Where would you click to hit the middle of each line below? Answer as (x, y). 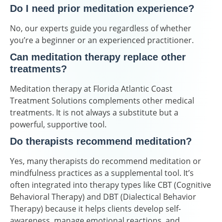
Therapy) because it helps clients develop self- (95, 208)
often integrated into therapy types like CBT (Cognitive (111, 185)
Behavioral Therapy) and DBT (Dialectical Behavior (103, 196)
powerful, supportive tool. (58, 124)
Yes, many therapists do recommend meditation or (106, 161)
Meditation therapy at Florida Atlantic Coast (91, 88)
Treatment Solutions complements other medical (102, 100)
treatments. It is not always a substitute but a (94, 112)
